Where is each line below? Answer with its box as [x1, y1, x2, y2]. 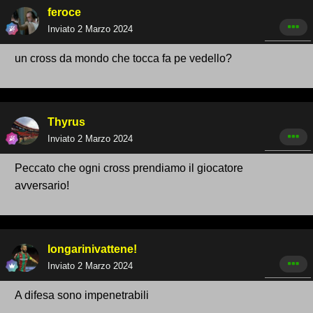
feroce [48, 6, 81, 19]
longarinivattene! [48, 243, 137, 256]
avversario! [15, 180, 69, 192]
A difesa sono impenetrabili [15, 289, 152, 302]
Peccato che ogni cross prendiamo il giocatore [15, 162, 243, 175]
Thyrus [48, 116, 85, 129]
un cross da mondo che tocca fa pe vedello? [15, 52, 232, 65]
